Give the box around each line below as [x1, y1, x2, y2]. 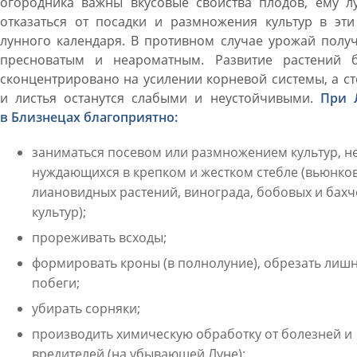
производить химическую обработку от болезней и [31, 325, 352, 343]
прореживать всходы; [31, 229, 167, 246]
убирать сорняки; [31, 300, 140, 317]
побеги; [31, 274, 80, 292]
